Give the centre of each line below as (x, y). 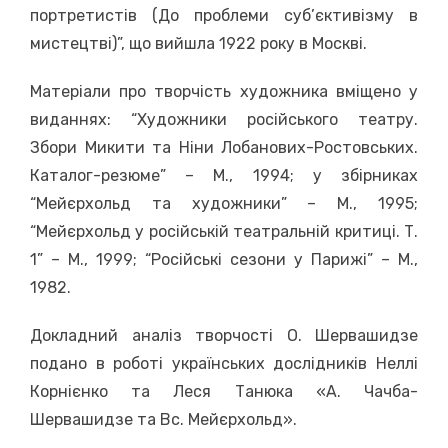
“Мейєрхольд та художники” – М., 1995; (224, 203)
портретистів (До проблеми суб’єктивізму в (224, 15)
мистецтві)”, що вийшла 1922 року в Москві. (198, 43)
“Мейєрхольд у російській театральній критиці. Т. (224, 231)
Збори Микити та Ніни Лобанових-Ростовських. (224, 147)
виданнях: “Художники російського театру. (224, 119)
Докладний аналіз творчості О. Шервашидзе (224, 335)
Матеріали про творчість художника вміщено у (224, 91)
